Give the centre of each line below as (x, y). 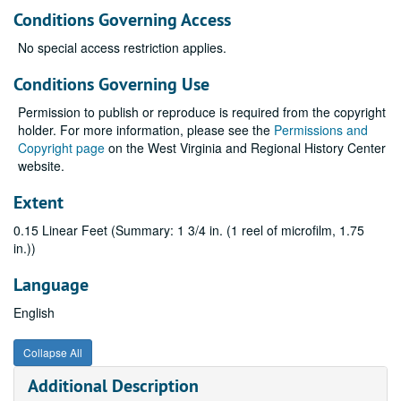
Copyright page (61, 148)
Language (51, 285)
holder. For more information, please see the (146, 130)
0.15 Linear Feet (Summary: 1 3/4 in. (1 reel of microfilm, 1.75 (189, 230)
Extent (38, 202)
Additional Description (113, 386)
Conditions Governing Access (122, 20)
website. (41, 166)
